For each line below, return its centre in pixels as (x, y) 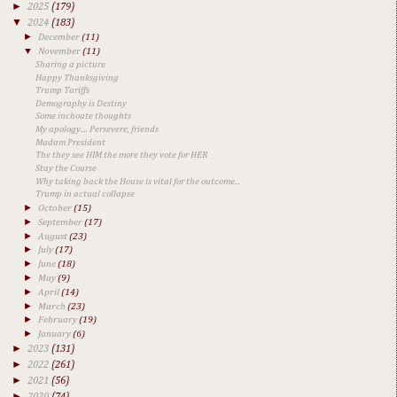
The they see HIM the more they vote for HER (122, 156)
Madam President (71, 142)
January (56, 334)
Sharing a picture (71, 64)
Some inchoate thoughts (84, 117)
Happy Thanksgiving (78, 78)
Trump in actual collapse (86, 195)
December (60, 37)
